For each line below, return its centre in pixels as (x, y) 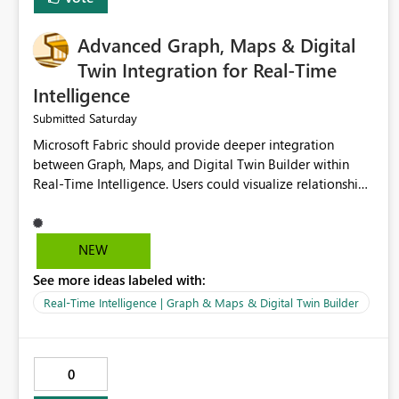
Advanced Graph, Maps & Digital (216, 45)
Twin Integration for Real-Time (207, 70)
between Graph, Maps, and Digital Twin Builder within (191, 164)
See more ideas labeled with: (119, 280)
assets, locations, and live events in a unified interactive (194, 204)
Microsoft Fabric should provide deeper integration (183, 145)
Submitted (59, 118)
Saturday (113, 118)
